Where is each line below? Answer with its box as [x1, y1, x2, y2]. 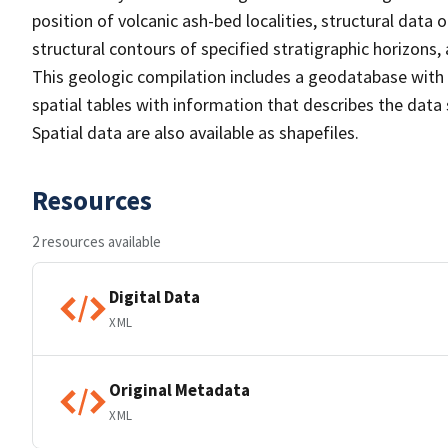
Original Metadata [109, 378, 250, 401]
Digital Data [109, 285, 200, 308]
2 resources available [32, 232, 161, 251]
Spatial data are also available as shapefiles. [32, 121, 359, 144]
